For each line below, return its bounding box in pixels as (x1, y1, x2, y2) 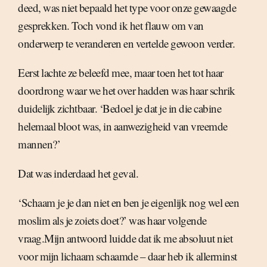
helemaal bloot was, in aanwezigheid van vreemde (18, 119, 228, 134)
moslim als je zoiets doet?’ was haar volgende (18, 213, 207, 228)
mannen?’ (18, 136, 60, 152)
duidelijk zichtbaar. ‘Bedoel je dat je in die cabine (18, 101, 221, 116)
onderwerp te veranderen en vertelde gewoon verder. (18, 36, 235, 51)
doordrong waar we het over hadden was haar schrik (18, 83, 235, 98)
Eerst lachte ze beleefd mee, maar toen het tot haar (18, 65, 223, 80)
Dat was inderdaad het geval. (18, 166, 138, 181)
